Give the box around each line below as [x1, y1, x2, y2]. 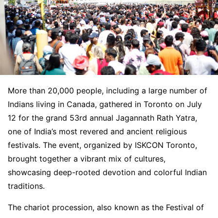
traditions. [8, 181, 45, 191]
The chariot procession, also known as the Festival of [8, 202, 204, 212]
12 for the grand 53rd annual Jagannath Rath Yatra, [8, 113, 197, 123]
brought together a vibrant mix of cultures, [8, 154, 165, 163]
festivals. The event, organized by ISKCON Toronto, [8, 140, 197, 150]
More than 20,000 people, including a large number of [8, 86, 207, 95]
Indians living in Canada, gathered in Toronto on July [8, 99, 202, 109]
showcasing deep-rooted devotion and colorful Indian [8, 167, 207, 177]
